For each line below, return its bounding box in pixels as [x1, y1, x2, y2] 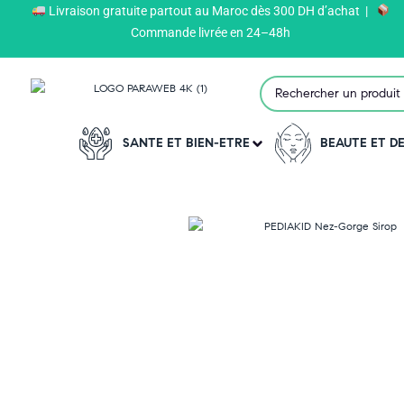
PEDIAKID [179, 23, 242, 40]
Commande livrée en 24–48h [131, 25, 291, 40]
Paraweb [27, 23, 82, 40]
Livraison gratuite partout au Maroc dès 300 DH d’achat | [45, 4, 376, 18]
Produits [106, 23, 156, 40]
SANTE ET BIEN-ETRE [122, 135, 250, 151]
